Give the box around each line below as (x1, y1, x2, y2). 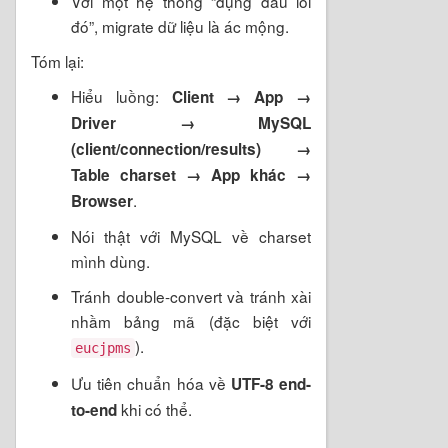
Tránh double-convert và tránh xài (71, 284, 311, 307)
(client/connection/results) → (71, 137, 311, 160)
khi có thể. (117, 397, 192, 420)
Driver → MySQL (71, 111, 311, 134)
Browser (71, 189, 133, 212)
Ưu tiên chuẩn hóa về (71, 371, 231, 394)
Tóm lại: (31, 49, 84, 72)
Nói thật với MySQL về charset (71, 224, 311, 247)
